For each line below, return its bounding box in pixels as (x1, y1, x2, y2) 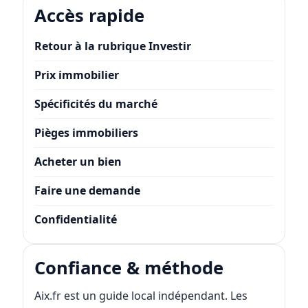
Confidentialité (34, 212, 117, 228)
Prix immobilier (34, 67, 119, 83)
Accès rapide (34, 3, 144, 27)
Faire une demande (34, 183, 140, 199)
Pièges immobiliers (34, 125, 138, 141)
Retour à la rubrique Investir (34, 38, 191, 54)
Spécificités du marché (34, 96, 157, 112)
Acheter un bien (34, 154, 122, 170)
